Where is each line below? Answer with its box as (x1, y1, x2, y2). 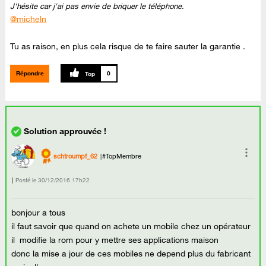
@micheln (10, 14, 47, 25)
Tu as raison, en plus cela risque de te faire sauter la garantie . (10, 41, 246, 52)
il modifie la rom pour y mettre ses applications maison (11, 234, 219, 245)
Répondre (15, 69, 44, 77)
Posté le (15, 176, 37, 185)
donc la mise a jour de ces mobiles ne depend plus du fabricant (11, 248, 251, 259)
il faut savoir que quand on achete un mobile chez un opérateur (11, 220, 251, 232)
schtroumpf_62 (53, 151, 98, 160)
